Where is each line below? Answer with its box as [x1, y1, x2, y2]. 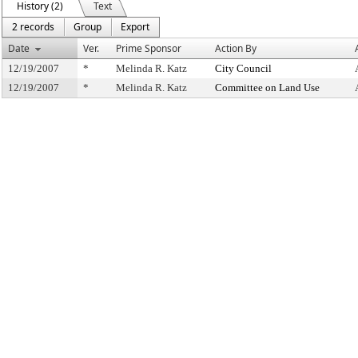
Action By [215, 42, 257, 55]
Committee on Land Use [215, 82, 320, 93]
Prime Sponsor [116, 42, 181, 55]
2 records [12, 20, 54, 34]
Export [121, 20, 149, 34]
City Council [215, 62, 272, 74]
